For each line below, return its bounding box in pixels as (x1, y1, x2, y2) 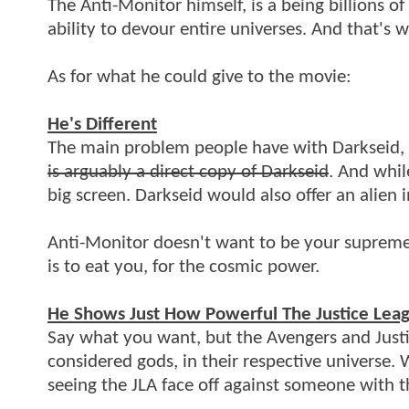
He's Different (47, 114, 157, 134)
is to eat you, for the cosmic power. (47, 257, 320, 277)
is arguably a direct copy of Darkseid (47, 162, 329, 182)
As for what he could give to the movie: (47, 67, 351, 87)
